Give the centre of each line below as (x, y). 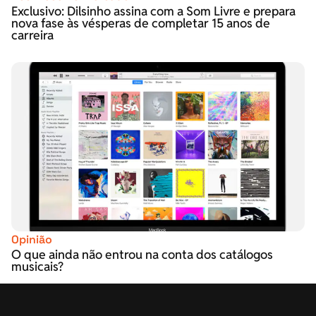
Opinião (32, 239)
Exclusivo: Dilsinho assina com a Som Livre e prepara (153, 11)
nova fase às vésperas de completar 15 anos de (141, 23)
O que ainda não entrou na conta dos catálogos (142, 254)
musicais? (37, 266)
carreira (32, 35)
